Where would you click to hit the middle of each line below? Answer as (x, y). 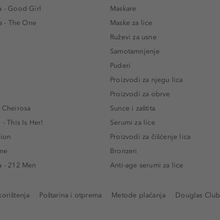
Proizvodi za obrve (140, 94)
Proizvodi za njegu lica (147, 80)
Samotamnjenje (135, 52)
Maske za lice (131, 23)
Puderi (121, 66)
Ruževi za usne (133, 37)
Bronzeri (124, 151)
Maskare (123, 9)
